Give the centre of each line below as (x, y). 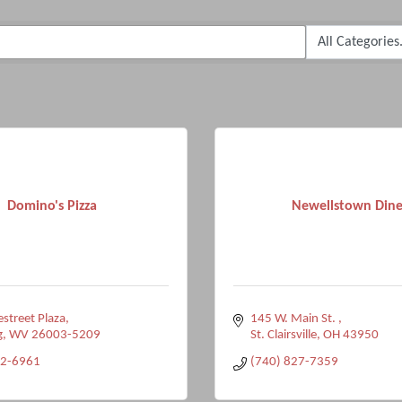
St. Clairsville (283, 335)
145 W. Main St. (294, 319)
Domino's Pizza (52, 206)
